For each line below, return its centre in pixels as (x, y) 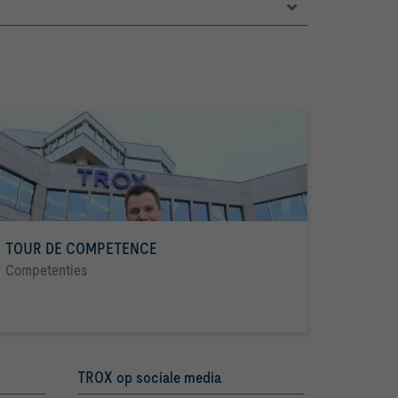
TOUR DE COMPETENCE (81, 249)
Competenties (46, 271)
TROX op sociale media (149, 378)
